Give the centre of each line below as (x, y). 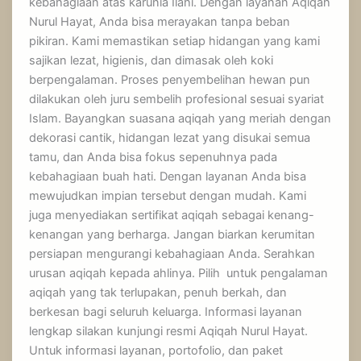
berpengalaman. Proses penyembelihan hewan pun (170, 80)
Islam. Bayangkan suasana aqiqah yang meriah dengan (180, 119)
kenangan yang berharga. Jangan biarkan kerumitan (172, 235)
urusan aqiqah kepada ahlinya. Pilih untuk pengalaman (179, 274)
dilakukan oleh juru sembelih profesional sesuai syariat (177, 100)
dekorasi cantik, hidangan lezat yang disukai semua (170, 138)
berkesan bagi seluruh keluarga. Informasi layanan (166, 312)
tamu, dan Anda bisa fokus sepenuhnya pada (154, 158)
